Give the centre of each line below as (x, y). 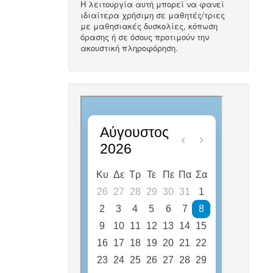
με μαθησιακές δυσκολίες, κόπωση (149, 26)
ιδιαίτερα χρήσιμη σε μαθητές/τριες (153, 15)
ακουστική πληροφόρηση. (131, 48)
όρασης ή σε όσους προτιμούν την (145, 37)
